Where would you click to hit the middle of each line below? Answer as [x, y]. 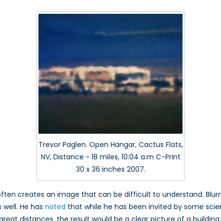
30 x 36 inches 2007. [110, 169]
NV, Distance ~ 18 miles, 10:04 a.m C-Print [110, 157]
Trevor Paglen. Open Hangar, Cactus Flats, [110, 145]
